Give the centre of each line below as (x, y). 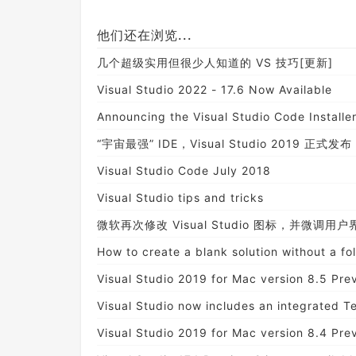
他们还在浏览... (145, 35)
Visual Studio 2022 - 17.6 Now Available (215, 89)
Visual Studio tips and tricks (180, 197)
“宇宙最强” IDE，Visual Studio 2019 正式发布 (224, 143)
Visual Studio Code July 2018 (184, 170)
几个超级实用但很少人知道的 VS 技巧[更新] (215, 62)
